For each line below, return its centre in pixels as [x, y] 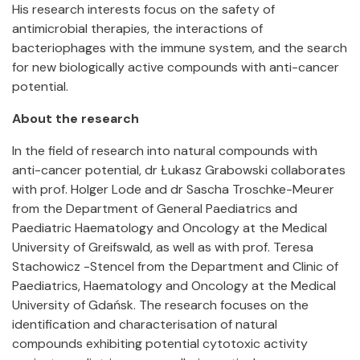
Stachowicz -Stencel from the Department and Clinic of [175, 266]
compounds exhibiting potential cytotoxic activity [160, 344]
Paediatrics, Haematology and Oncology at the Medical [174, 286]
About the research [76, 119]
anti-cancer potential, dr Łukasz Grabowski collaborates [179, 170]
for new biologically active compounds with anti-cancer [176, 67]
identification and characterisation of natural [145, 324]
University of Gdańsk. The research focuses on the [160, 305]
